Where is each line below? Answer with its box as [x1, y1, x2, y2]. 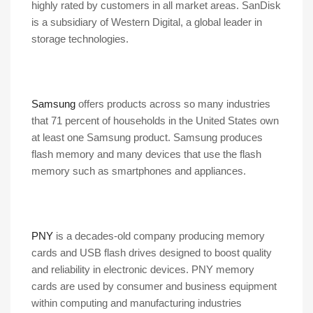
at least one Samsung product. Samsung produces [31, 131, 263, 144]
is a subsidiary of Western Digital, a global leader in [31, 16, 262, 29]
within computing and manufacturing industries [31, 297, 242, 310]
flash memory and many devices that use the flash [31, 148, 261, 161]
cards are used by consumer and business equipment [31, 280, 277, 293]
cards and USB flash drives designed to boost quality [31, 247, 272, 259]
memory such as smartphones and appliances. [31, 165, 246, 177]
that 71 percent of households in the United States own [31, 115, 279, 127]
